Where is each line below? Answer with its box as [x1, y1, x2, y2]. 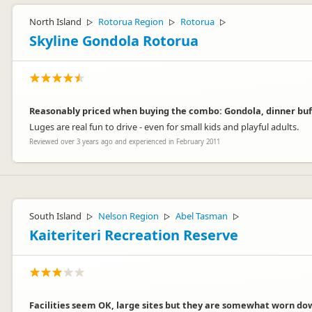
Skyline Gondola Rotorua [29, 31, 198, 50]
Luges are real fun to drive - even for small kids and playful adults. [29, 120, 299, 133]
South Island [29, 210, 81, 222]
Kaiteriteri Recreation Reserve [29, 226, 238, 244]
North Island [29, 15, 81, 28]
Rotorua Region [98, 15, 164, 28]
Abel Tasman [175, 210, 228, 222]
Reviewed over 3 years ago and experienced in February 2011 [29, 137, 220, 146]
